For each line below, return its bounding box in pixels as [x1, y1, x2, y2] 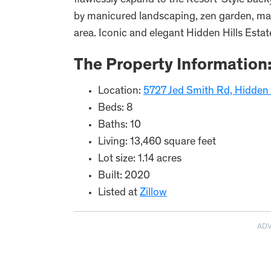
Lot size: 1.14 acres [98, 154, 181, 165]
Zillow [140, 188, 167, 198]
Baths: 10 [98, 120, 141, 131]
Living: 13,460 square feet [98, 137, 216, 148]
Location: [98, 86, 143, 97]
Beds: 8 [98, 103, 132, 114]
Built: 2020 [98, 171, 150, 181]
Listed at [98, 188, 140, 198]
